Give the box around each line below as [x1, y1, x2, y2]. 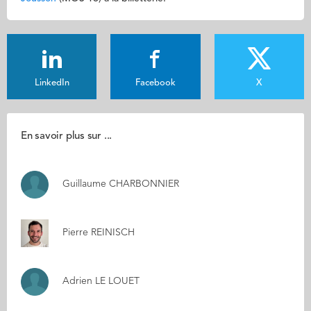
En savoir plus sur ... [21, 131, 112, 142]
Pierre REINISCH [62, 228, 135, 237]
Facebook [135, 78, 176, 87]
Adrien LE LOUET [62, 276, 140, 286]
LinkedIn [34, 78, 69, 87]
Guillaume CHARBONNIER [62, 179, 179, 189]
